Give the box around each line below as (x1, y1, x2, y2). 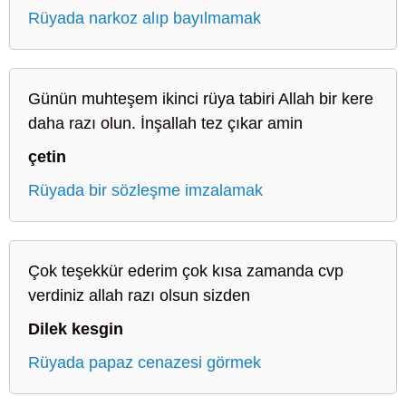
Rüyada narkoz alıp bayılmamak (28, 8, 261, 27)
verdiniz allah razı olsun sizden (28, 285, 250, 304)
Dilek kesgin (28, 319, 123, 338)
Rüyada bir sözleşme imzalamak (28, 180, 263, 199)
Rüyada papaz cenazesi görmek (28, 353, 261, 372)
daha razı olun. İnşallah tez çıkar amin (28, 113, 303, 132)
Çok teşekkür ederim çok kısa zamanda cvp (28, 261, 343, 280)
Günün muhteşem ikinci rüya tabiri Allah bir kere (28, 89, 373, 108)
